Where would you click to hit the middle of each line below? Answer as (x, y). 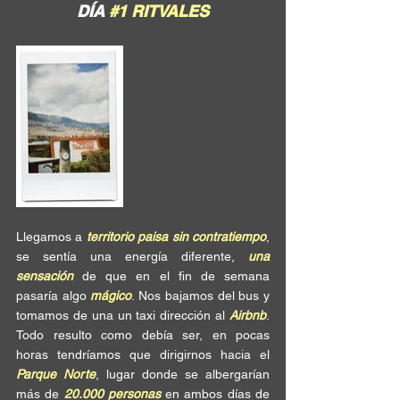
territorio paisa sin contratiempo (176, 237)
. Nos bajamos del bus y (201, 296)
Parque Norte (56, 374)
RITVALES (168, 11)
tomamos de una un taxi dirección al (123, 315)
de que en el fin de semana (171, 276)
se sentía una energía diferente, (132, 256)
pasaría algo (54, 296)
